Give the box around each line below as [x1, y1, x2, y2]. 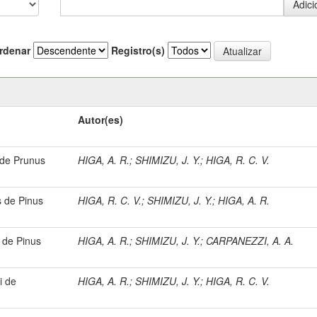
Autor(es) [78, 112, 124, 127]
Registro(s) [111, 43, 165, 57]
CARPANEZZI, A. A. [206, 233, 294, 248]
